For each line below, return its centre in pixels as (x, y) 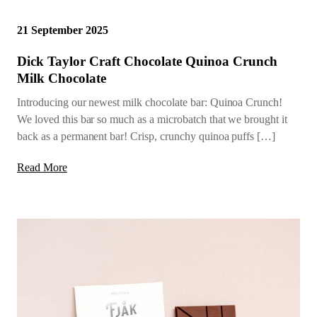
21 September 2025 (63, 30)
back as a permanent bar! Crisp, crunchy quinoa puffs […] (146, 137)
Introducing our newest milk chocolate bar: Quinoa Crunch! (150, 103)
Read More (42, 168)
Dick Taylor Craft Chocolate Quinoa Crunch (147, 62)
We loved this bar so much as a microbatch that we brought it (152, 120)
